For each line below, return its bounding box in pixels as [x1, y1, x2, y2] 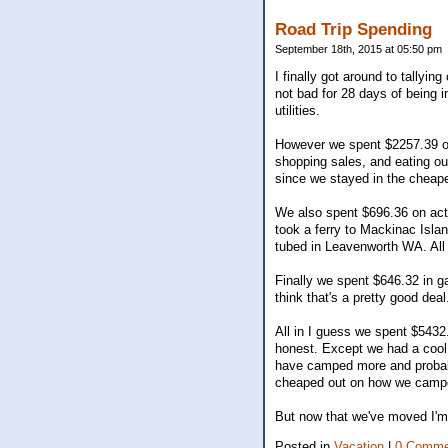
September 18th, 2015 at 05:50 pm [275, 42, 442, 55]
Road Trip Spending [275, 19, 432, 39]
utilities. [275, 102, 320, 118]
